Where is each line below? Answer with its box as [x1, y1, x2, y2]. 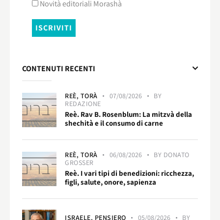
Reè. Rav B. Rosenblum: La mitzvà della [65, 110, 192, 119]
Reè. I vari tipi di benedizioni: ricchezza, [65, 168, 194, 178]
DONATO [163, 150, 190, 160]
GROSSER [65, 158, 94, 167]
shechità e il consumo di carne [65, 118, 163, 128]
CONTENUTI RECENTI [22, 63, 95, 74]
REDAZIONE [65, 99, 101, 109]
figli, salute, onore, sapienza [65, 177, 156, 187]
